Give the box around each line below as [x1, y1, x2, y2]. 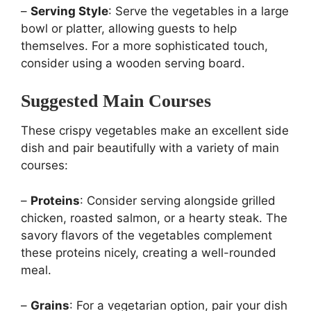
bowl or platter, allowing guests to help [21, 22, 237, 36]
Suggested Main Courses [21, 91, 211, 112]
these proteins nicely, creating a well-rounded [21, 246, 276, 260]
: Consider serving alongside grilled [80, 194, 276, 208]
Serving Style [31, 4, 108, 19]
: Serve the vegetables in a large [108, 4, 289, 19]
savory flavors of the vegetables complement [21, 228, 272, 243]
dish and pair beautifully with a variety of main [21, 141, 279, 155]
